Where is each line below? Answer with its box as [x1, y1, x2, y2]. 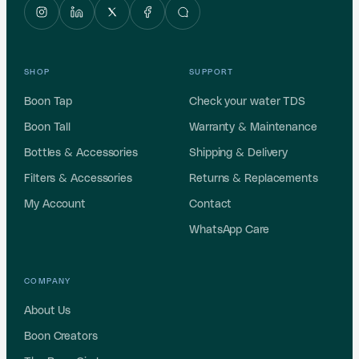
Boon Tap [24, 95, 73, 107]
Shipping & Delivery [189, 147, 288, 159]
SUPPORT [189, 67, 234, 76]
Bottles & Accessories [24, 147, 138, 159]
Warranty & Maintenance [189, 121, 317, 133]
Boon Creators [24, 330, 98, 342]
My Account [24, 198, 86, 210]
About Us [24, 305, 71, 317]
